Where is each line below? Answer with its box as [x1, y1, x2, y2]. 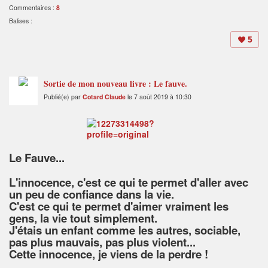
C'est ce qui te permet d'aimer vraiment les [9, 198, 229, 215]
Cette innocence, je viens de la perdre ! [9, 246, 208, 263]
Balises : [9, 16, 32, 26]
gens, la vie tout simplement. [9, 210, 157, 227]
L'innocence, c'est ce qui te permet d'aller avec [9, 174, 248, 191]
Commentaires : [9, 3, 56, 13]
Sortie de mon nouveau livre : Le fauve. [44, 77, 187, 90]
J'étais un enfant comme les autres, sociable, [9, 222, 240, 239]
